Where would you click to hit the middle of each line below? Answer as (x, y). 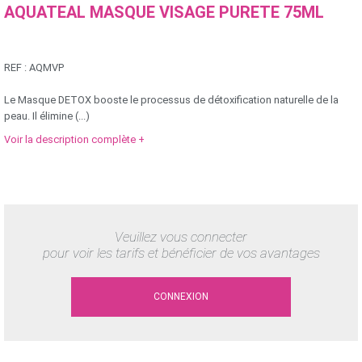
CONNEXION (181, 296)
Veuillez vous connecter (181, 237)
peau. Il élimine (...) (47, 116)
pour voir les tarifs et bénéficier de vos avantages (181, 253)
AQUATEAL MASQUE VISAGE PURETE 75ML (164, 13)
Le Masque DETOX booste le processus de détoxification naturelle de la (171, 100)
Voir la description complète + (74, 140)
